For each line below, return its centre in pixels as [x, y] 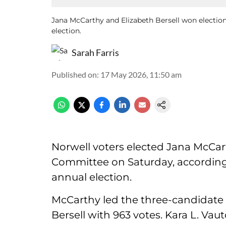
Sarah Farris [95, 52]
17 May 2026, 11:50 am [141, 74]
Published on [74, 74]
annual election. [92, 177]
